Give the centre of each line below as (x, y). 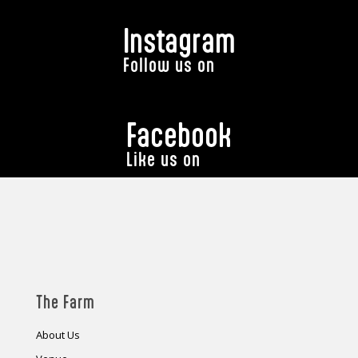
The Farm (65, 302)
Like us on (163, 159)
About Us (58, 335)
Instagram (179, 41)
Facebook (179, 135)
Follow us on (169, 65)
